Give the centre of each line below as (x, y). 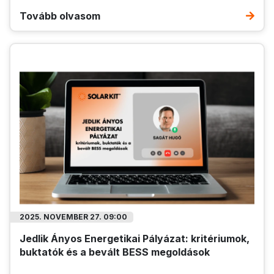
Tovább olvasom (60, 16)
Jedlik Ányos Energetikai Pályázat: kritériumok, (135, 238)
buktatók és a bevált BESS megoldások (115, 252)
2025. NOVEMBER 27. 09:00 (73, 217)
